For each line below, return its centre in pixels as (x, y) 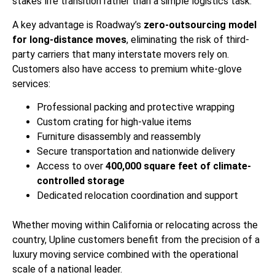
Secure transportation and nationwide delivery (136, 152)
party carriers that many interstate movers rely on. (121, 54)
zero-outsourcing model (200, 25)
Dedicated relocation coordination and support (137, 196)
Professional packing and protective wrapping (136, 107)
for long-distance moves (69, 39)
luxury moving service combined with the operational (125, 255)
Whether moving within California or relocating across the (135, 225)
